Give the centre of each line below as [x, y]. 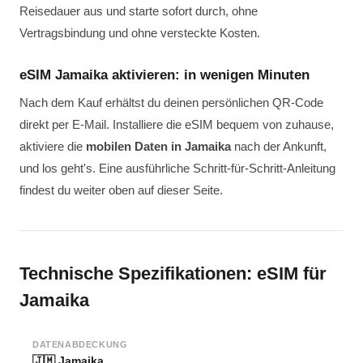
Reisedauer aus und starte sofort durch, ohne [139, 11]
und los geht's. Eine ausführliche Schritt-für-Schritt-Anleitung [177, 168]
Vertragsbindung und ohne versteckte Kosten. [140, 33]
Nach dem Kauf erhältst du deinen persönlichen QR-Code [171, 102]
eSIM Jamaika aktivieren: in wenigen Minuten [164, 75]
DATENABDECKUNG [80, 344]
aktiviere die [53, 146]
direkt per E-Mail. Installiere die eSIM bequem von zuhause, [177, 124]
